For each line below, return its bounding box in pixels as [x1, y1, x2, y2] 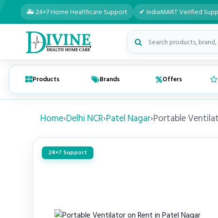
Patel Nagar [106, 111, 150, 126]
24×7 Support [48, 148, 87, 157]
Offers [163, 74, 182, 85]
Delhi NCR [66, 111, 103, 126]
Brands [100, 74, 120, 85]
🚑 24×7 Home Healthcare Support [26, 6, 127, 18]
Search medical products [126, 29, 208, 42]
